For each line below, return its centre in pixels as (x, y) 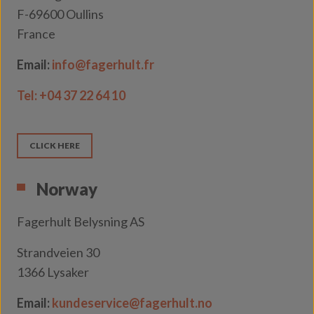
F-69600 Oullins (60, 14)
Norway (67, 189)
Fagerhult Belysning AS (81, 221)
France (36, 34)
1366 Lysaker (53, 272)
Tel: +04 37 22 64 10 (71, 95)
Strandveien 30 (58, 252)
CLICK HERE (55, 145)
